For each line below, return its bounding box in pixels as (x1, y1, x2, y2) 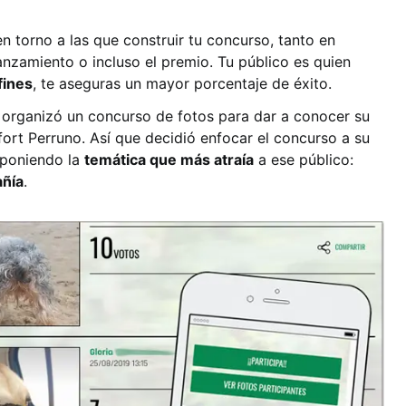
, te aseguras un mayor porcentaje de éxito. (33, 74, 332, 92)
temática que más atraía (84, 150, 254, 169)
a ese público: (254, 150, 353, 169)
